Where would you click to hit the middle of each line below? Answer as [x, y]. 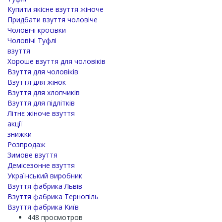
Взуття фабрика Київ [43, 207]
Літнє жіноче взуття [41, 113]
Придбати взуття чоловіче [53, 20]
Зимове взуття [32, 155]
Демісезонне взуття [41, 166]
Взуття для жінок [37, 82]
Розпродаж [27, 145]
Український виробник [45, 176]
